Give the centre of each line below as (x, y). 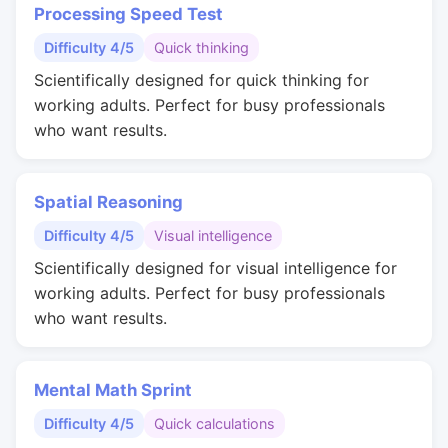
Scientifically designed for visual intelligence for (215, 268)
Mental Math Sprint (113, 390)
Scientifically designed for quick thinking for (201, 80)
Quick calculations (214, 423)
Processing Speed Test (128, 14)
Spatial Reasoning (108, 202)
